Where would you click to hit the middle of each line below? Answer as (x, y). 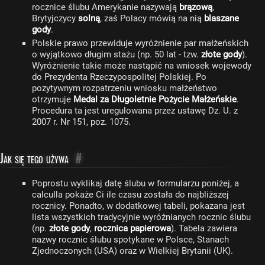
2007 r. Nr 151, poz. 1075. (81, 122)
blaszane (222, 18)
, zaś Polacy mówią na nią (152, 18)
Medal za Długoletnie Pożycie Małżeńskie (155, 99)
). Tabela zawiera (204, 228)
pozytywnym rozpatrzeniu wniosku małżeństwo (125, 88)
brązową (196, 7)
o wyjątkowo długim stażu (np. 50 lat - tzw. (117, 54)
